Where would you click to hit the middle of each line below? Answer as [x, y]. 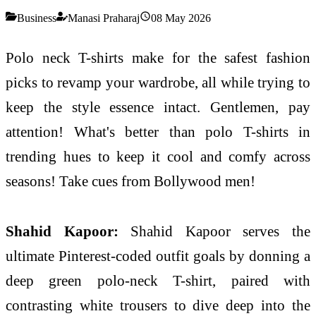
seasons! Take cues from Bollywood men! [130, 181]
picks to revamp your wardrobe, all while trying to [158, 82]
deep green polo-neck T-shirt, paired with [158, 281]
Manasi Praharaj [104, 18]
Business [37, 18]
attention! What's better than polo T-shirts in [158, 131]
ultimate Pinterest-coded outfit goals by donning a [158, 256]
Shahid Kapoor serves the [221, 231]
